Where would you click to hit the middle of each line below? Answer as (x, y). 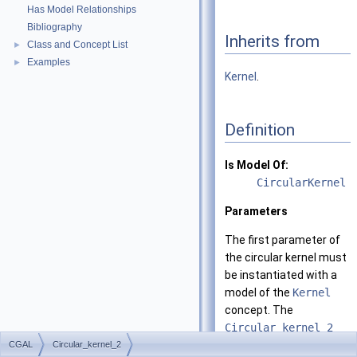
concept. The (259, 310)
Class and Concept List (77, 45)
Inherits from (272, 41)
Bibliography (55, 27)
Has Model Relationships (82, 10)
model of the (259, 293)
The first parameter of (282, 240)
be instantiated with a (281, 275)
